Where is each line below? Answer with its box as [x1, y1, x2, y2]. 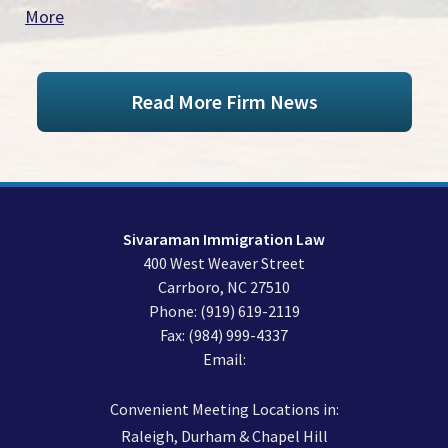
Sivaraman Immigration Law [123, 229, 325, 249]
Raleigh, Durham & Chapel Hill [120, 426, 328, 446]
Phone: [148, 301, 200, 321]
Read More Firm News [130, 89, 318, 114]
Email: [202, 349, 246, 369]
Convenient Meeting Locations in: [109, 399, 339, 419]
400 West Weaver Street [143, 253, 305, 273]
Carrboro [158, 277, 220, 297]
